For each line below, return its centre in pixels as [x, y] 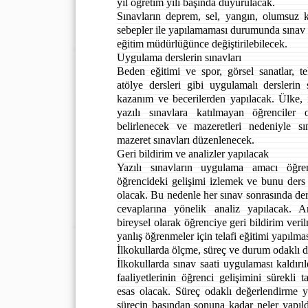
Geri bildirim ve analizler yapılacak [193, 154]
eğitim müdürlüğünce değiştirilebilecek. [202, 44]
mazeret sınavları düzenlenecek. [186, 140]
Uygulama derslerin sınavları [179, 57]
